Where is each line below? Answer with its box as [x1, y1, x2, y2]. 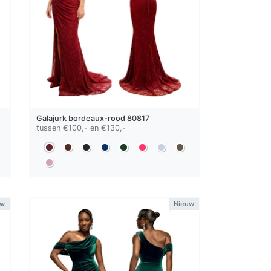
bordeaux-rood [68, 114, 126, 123]
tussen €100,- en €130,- [36, 123, 126, 133]
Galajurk [36, 114, 69, 123]
